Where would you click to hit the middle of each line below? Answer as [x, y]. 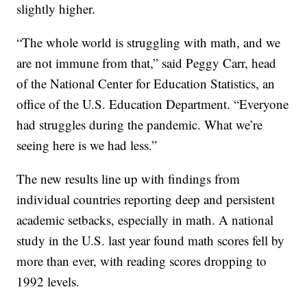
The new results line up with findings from [128, 179]
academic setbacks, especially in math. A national [145, 220]
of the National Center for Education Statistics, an [146, 84]
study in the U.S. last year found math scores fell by [151, 241]
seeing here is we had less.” [87, 145]
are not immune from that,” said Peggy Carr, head [147, 63]
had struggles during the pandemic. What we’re [140, 125]
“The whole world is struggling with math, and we [149, 42]
